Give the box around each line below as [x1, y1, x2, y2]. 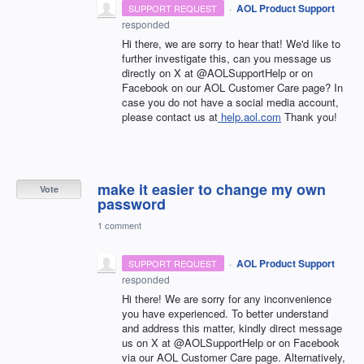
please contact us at [122, 108, 218, 124]
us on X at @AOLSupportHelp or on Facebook [122, 334, 340, 350]
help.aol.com [221, 108, 281, 124]
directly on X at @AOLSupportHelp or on [122, 64, 313, 80]
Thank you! [281, 108, 337, 124]
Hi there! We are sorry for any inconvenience [122, 290, 331, 306]
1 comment [97, 218, 141, 232]
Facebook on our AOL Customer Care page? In [122, 79, 343, 95]
